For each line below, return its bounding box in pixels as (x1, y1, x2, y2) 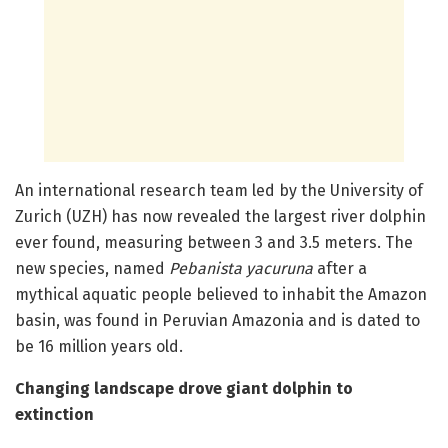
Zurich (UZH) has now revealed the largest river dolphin (15, 206, 426, 226)
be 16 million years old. (15, 336, 183, 356)
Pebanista (169, 258, 242, 278)
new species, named (15, 258, 169, 278)
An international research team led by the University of (15, 180, 423, 200)
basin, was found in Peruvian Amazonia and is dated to (15, 310, 420, 330)
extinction (15, 404, 94, 424)
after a (313, 258, 367, 278)
